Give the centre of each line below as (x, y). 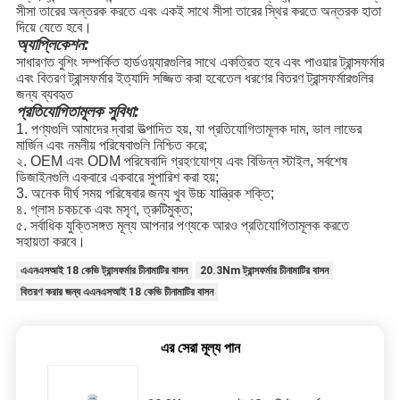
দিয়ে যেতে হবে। (54, 28)
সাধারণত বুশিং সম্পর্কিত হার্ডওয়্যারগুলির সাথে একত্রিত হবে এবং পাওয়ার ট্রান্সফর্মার (200, 62)
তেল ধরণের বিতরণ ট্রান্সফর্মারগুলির (297, 79)
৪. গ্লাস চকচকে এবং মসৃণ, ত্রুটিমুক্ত (102, 210)
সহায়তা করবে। (50, 242)
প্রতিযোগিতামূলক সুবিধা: (77, 112)
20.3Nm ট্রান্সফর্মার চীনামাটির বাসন (264, 271)
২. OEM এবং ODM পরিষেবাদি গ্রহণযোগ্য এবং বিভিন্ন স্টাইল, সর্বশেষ (181, 162)
